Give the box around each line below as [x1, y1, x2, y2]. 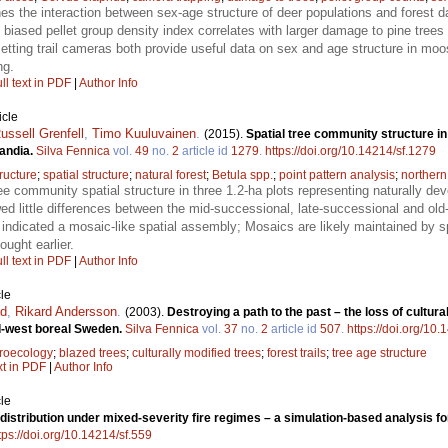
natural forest [135, 167, 206, 182]
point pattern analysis [279, 167, 395, 182]
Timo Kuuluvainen [92, 125, 196, 141]
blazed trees [59, 345, 126, 360]
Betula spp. [212, 167, 273, 182]
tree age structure [332, 345, 427, 360]
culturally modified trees [132, 345, 261, 360]
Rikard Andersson [15, 303, 117, 319]
